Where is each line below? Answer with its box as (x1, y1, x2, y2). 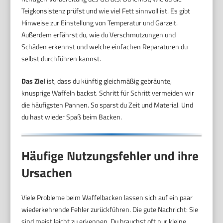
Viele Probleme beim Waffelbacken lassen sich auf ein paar (21, 192, 193, 203)
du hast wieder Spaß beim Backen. (21, 111, 122, 122)
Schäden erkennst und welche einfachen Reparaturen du (21, 41, 188, 52)
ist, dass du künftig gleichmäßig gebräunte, (45, 75, 172, 86)
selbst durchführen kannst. (21, 53, 102, 64)
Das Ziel (21, 75, 46, 86)
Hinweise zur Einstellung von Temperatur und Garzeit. (21, 17, 178, 28)
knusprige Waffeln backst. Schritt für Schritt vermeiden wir (21, 87, 195, 98)
